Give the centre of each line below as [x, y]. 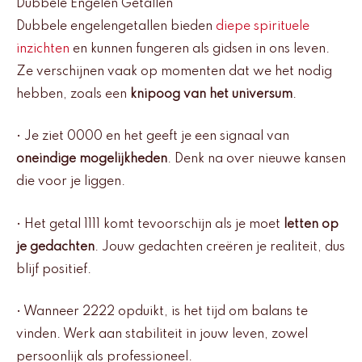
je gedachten [55, 247]
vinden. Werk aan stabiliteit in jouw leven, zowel [162, 335]
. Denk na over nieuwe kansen [257, 160]
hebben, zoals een [73, 94]
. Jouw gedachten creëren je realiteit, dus [220, 247]
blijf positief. [54, 269]
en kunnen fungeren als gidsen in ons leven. [200, 49]
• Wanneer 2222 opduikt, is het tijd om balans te [162, 312]
